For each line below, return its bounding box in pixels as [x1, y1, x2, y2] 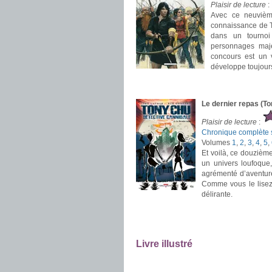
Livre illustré [136, 239, 192, 249]
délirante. [202, 190, 233, 199]
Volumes [202, 138, 232, 147]
